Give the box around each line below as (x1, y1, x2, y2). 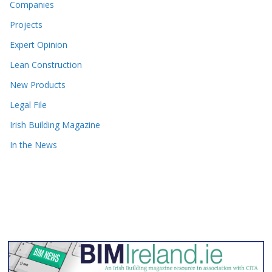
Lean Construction (10, 59, 82, 71)
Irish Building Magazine (10, 119, 100, 131)
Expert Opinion (10, 39, 67, 51)
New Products (10, 79, 66, 91)
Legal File (10, 99, 47, 111)
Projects (10, 19, 42, 31)
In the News (10, 139, 57, 151)
